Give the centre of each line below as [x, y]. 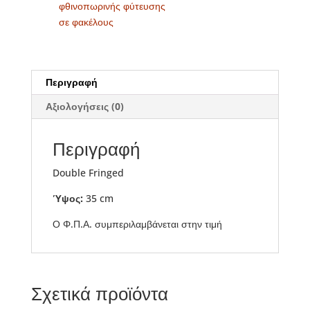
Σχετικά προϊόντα [99, 293]
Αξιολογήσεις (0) [84, 106]
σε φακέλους [86, 21]
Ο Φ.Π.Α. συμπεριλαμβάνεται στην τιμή [137, 224]
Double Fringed [88, 172]
